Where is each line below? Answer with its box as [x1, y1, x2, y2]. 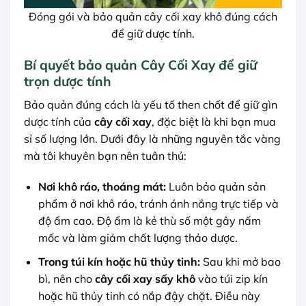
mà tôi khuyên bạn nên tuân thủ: [24, 148, 186, 163]
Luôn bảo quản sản [165, 180, 266, 194]
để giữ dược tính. [111, 27, 195, 41]
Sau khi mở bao [199, 255, 281, 268]
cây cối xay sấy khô [94, 272, 195, 286]
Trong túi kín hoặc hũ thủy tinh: [38, 255, 200, 268]
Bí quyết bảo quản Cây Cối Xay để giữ [24, 57, 257, 74]
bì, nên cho [38, 272, 95, 286]
